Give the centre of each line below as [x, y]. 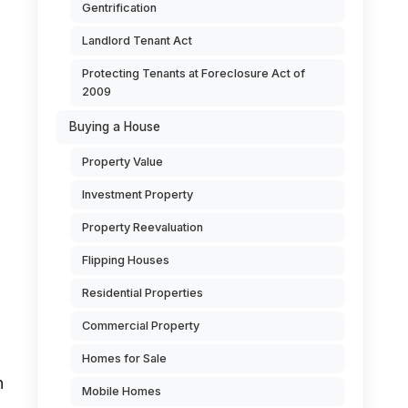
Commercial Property [141, 326]
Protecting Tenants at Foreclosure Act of [194, 73]
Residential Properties [143, 293]
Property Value [122, 162]
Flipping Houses [126, 260]
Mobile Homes [122, 391]
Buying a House [115, 127]
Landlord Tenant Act [137, 41]
